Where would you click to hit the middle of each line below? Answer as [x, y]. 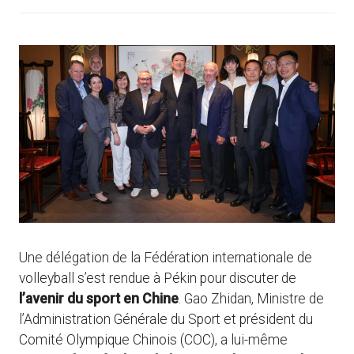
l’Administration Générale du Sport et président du [166, 320]
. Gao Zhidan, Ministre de [251, 299]
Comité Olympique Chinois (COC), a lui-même [153, 340]
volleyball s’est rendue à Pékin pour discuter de [158, 279]
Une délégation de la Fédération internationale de [166, 258]
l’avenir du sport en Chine [99, 299]
